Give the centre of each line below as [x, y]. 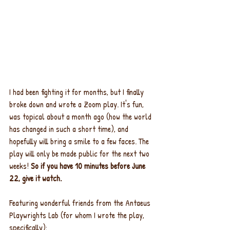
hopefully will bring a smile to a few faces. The [80, 141]
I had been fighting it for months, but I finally [78, 92]
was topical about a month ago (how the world [81, 117]
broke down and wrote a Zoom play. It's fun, [78, 104]
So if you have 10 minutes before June [89, 166]
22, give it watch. [35, 178]
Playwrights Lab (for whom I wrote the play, [78, 215]
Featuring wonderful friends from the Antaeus [81, 203]
